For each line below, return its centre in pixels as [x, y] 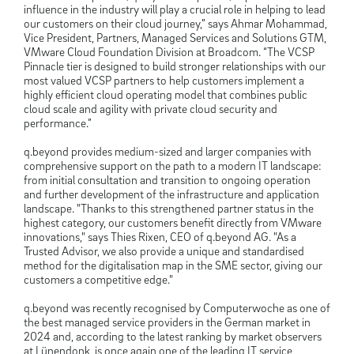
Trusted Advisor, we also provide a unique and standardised [164, 251]
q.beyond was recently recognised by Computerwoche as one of [177, 308]
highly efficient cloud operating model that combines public [166, 94]
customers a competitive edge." [98, 279]
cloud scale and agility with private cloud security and [151, 109]
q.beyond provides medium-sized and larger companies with [168, 151]
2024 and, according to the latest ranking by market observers [173, 336]
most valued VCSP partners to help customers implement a [164, 80]
